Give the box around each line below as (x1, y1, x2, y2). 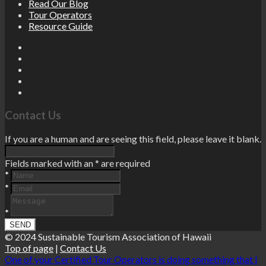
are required (99, 157, 150, 169)
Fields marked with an (5, 157, 95, 169)
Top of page (5, 242, 53, 254)
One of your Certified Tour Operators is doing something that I (5, 253, 258, 265)
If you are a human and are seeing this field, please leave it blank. (5, 132, 261, 144)
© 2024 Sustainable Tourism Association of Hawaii (5, 230, 211, 242)
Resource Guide (28, 20, 93, 32)
